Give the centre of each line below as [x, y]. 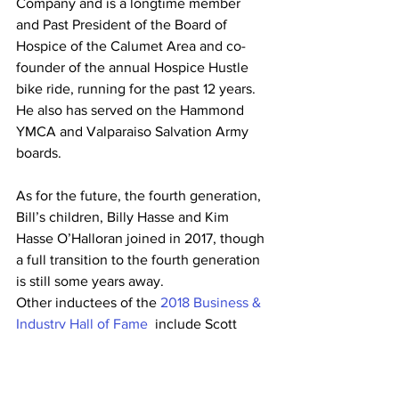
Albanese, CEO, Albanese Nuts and [127, 345]
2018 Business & [212, 302]
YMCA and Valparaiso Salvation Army [134, 131]
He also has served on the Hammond [132, 110]
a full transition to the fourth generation [140, 259]
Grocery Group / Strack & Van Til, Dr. [130, 387]
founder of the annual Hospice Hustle [134, 67]
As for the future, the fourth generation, [140, 195]
